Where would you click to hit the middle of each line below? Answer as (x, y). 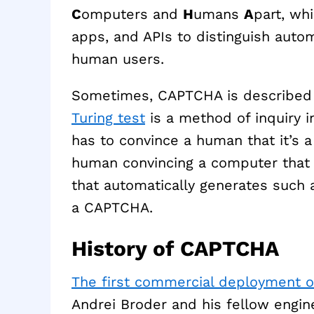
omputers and (132, 14)
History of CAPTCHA (175, 249)
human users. (118, 59)
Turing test (108, 118)
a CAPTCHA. (112, 208)
